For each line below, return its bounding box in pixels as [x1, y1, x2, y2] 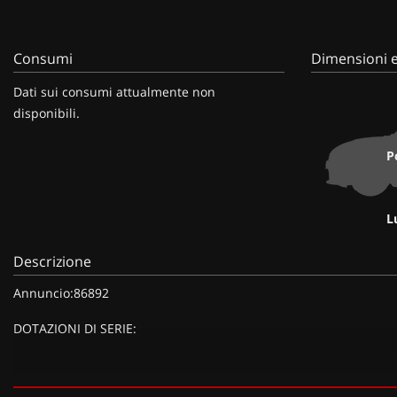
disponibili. [13, 104, 80, 121]
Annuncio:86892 [13, 284, 109, 301]
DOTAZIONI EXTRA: [13, 372, 125, 390]
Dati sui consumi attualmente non [13, 82, 215, 100]
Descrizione [13, 251, 91, 271]
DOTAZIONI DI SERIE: [13, 319, 136, 337]
